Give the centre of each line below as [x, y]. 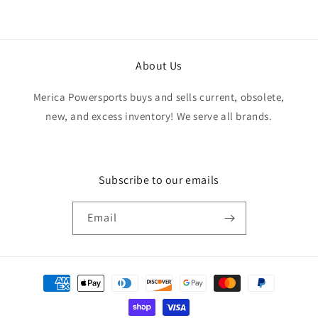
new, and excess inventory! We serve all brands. [159, 116]
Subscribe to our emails [159, 180]
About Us [159, 65]
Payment [45, 276]
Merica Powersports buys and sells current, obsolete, [159, 97]
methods [45, 295]
